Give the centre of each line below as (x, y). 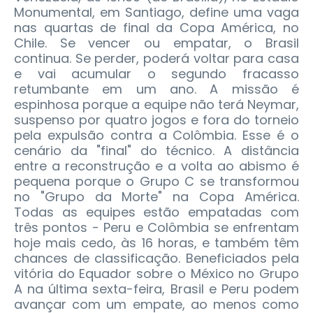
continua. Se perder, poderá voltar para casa (156, 59)
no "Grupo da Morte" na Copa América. (156, 197)
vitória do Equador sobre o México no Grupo (156, 274)
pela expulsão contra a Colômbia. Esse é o (156, 136)
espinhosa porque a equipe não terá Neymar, (156, 105)
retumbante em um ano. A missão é (156, 89)
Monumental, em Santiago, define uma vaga (156, 13)
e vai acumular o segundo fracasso (156, 74)
